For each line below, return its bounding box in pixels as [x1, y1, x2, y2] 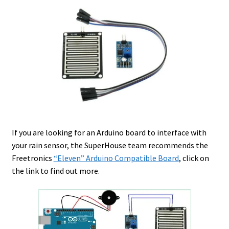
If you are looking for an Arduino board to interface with [11, 127, 207, 138]
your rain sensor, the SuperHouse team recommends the [11, 140, 208, 151]
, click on [178, 153, 209, 164]
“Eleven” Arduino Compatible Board [53, 153, 179, 164]
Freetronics [11, 153, 54, 164]
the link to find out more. [11, 166, 100, 176]
